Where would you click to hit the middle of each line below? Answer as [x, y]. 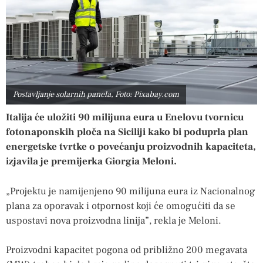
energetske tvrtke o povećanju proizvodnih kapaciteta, [131, 147]
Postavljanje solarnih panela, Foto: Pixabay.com [96, 95]
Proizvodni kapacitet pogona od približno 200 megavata [127, 250]
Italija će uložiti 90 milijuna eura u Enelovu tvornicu [125, 118]
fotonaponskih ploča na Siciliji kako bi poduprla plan [127, 132]
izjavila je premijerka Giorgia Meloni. [91, 162]
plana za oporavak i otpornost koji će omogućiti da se [121, 206]
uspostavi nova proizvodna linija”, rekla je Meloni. [114, 220]
